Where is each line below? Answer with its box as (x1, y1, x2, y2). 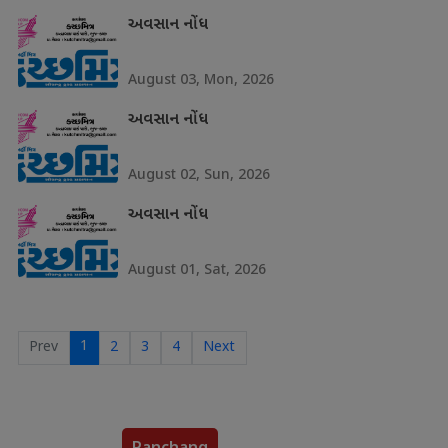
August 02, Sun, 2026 (127, 164, 270, 183)
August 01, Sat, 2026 (127, 259, 266, 278)
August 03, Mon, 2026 (127, 69, 274, 88)
